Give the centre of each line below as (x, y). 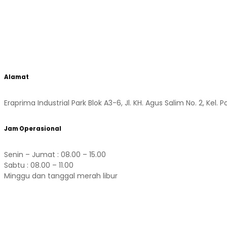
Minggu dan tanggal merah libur (61, 176)
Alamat (16, 77)
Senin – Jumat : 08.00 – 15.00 (55, 155)
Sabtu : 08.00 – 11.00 (39, 165)
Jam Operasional (33, 129)
